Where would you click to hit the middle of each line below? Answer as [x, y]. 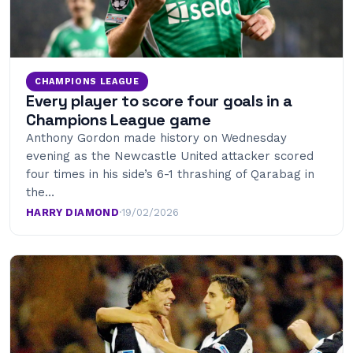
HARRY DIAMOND [73, 212]
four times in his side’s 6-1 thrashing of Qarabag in [170, 174]
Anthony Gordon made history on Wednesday [156, 137]
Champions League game [119, 119]
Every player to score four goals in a [159, 100]
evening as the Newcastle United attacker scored [170, 156]
